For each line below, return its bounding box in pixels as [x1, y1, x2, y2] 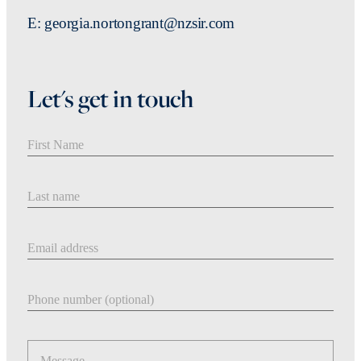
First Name [27, 126, 93, 141]
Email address [27, 229, 111, 244]
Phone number [27, 280, 114, 296]
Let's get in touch [27, 82, 193, 114]
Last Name [27, 177, 92, 193]
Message [27, 332, 81, 347]
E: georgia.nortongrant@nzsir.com [27, 15, 234, 31]
